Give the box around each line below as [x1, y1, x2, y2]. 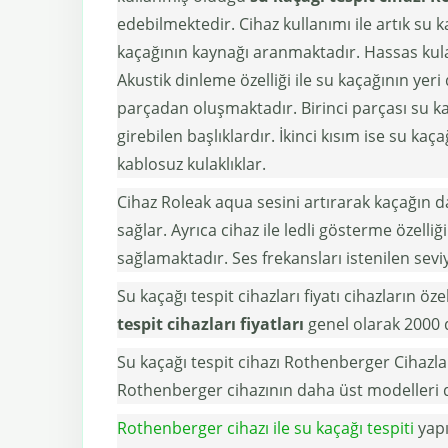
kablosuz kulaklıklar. [117, 152, 266, 175]
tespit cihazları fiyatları [117, 312, 304, 335]
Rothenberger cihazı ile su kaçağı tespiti [117, 416, 414, 439]
